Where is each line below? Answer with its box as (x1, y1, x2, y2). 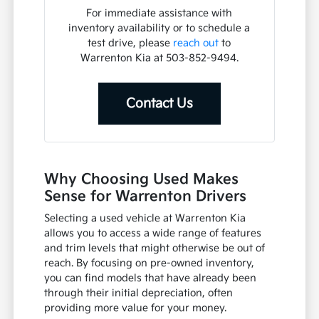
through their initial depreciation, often (44, 287, 234, 300)
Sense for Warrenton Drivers (44, 188, 247, 206)
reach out (173, 37, 219, 50)
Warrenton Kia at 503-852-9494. (80, 52, 239, 65)
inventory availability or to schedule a (68, 22, 251, 35)
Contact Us (125, 96, 193, 112)
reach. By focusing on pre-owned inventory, (44, 257, 255, 270)
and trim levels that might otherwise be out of (44, 242, 266, 255)
